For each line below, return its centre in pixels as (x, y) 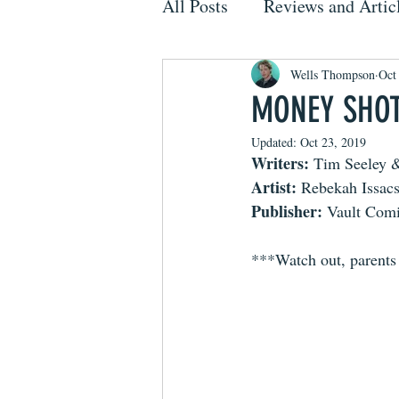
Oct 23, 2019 (333, 142)
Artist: (276, 187)
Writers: (282, 163)
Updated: (276, 142)
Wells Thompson (333, 74)
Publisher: (289, 211)
